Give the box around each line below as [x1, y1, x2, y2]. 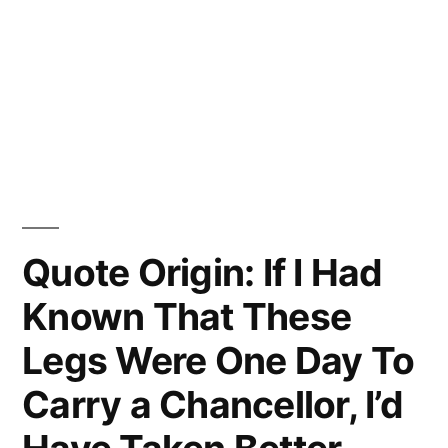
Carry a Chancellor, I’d [22, 381, 403, 427]
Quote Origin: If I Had [22, 249, 383, 295]
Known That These [22, 293, 352, 339]
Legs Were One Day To [22, 337, 415, 383]
